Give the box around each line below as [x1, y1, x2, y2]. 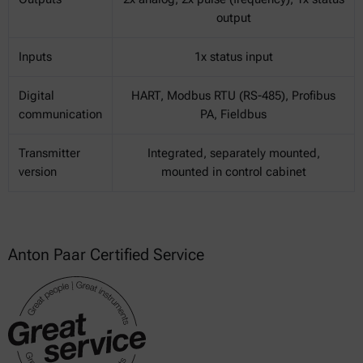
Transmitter [19, 146, 80, 161]
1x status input [194, 49, 273, 65]
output [216, 11, 251, 26]
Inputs [19, 49, 52, 65]
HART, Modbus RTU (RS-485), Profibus [131, 88, 335, 104]
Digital [19, 88, 54, 104]
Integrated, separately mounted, [147, 146, 320, 161]
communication [19, 107, 102, 122]
